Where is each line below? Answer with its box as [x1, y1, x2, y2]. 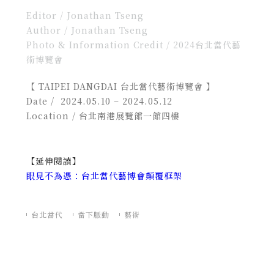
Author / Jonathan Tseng [26, 23, 148, 36]
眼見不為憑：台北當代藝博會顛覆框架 [26, 169, 182, 182]
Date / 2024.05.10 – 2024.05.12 [26, 94, 172, 107]
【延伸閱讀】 [26, 154, 81, 167]
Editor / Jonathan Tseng [26, 9, 144, 21]
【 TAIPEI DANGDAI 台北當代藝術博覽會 [26, 80, 203, 92]
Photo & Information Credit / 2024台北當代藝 [26, 38, 241, 51]
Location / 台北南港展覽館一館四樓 [26, 109, 180, 122]
